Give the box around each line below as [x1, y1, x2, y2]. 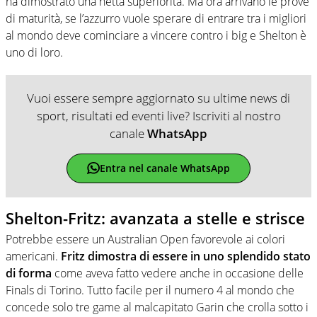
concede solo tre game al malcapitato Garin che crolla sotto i [6, 299, 309, 316]
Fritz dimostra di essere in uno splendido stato [61, 248, 311, 265]
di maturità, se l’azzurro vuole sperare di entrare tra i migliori [6, 10, 306, 26]
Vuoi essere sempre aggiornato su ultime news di [27, 89, 290, 106]
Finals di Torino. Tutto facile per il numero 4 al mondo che [6, 282, 294, 299]
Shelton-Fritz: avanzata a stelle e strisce [6, 207, 305, 229]
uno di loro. [6, 44, 63, 60]
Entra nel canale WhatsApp [99, 161, 230, 175]
